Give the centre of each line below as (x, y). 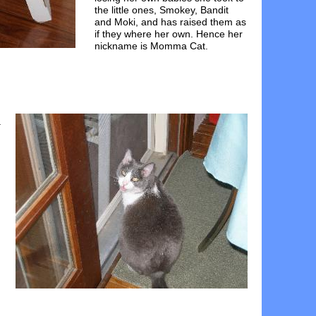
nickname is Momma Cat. (151, 46)
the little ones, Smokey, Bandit (162, 10)
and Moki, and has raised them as (170, 22)
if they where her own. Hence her (169, 34)
